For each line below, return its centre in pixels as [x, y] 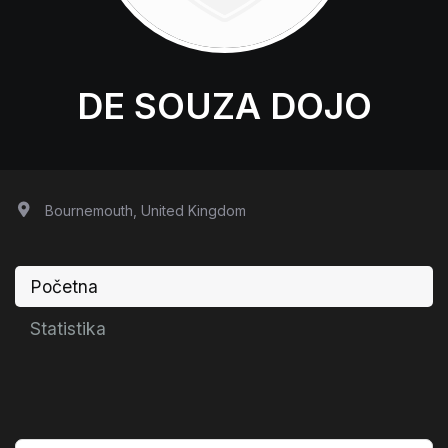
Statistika [68, 329]
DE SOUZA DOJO [224, 105]
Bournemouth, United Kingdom [145, 210]
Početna [64, 286]
